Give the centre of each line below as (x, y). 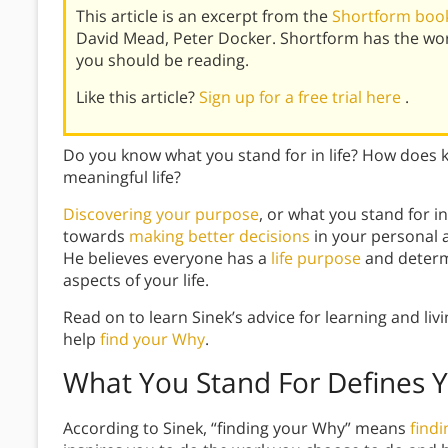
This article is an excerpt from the (204, 16)
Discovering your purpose (161, 214)
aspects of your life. (136, 280)
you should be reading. (162, 60)
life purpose (316, 258)
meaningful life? (122, 177)
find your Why (152, 339)
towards (96, 236)
